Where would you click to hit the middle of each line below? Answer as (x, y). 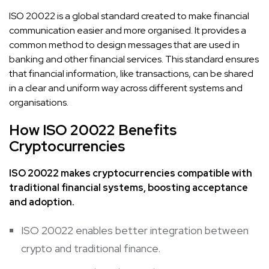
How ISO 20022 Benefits (93, 130)
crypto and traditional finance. (91, 248)
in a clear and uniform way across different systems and (126, 88)
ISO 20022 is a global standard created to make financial (129, 16)
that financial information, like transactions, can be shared (131, 73)
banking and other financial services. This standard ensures (134, 59)
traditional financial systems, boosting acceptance (128, 187)
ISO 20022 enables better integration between (135, 230)
